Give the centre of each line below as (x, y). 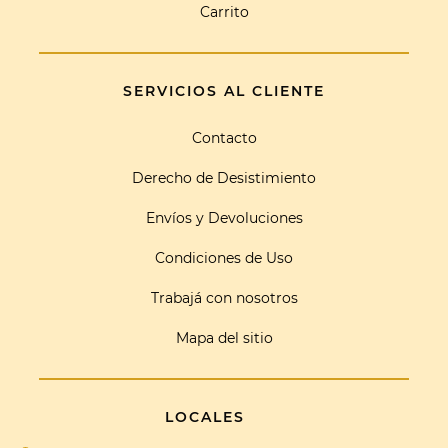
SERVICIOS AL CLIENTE (224, 91)
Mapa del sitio (224, 338)
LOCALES (205, 417)
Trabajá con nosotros (224, 298)
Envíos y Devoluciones (224, 218)
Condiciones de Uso (224, 258)
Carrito (224, 12)
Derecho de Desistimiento (224, 178)
